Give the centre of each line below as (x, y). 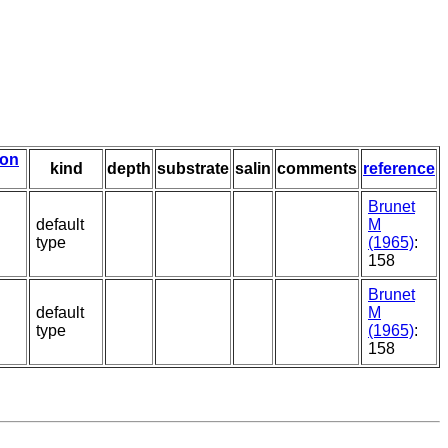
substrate (193, 169)
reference (399, 169)
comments (317, 169)
